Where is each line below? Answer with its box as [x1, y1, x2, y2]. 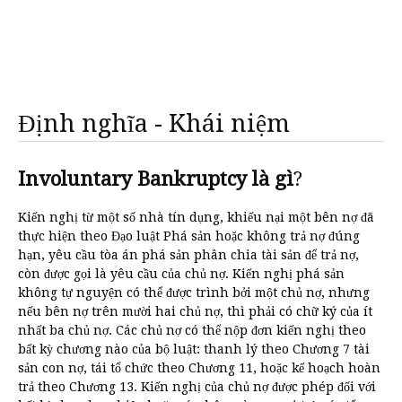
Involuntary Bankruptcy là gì [18, 168, 293, 190]
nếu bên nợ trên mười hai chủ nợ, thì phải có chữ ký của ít [18, 304, 372, 319]
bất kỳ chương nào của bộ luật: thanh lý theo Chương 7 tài [18, 342, 370, 356]
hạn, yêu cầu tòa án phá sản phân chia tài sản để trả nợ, [18, 248, 359, 262]
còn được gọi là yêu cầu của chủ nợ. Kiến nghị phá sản [18, 267, 345, 281]
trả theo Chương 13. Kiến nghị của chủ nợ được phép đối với [18, 380, 376, 394]
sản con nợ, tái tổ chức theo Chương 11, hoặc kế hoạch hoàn [18, 361, 380, 375]
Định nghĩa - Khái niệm [18, 109, 290, 137]
